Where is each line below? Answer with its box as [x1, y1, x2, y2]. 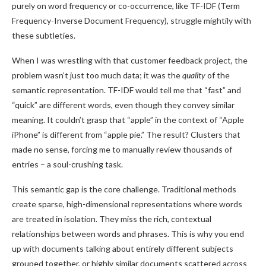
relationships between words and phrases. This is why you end [12, 229, 244, 239]
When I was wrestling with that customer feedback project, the [12, 55, 248, 65]
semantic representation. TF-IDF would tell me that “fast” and [12, 85, 241, 95]
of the [205, 70, 230, 80]
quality [182, 70, 205, 80]
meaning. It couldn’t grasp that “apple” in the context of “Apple [12, 115, 244, 125]
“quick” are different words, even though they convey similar [12, 100, 235, 110]
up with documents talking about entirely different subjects [12, 243, 233, 254]
